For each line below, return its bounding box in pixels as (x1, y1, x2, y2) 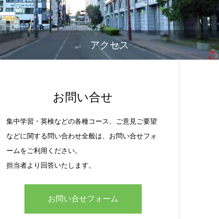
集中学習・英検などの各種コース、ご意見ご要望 (6, 118, 157, 125)
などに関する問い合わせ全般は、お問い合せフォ (6, 132, 157, 140)
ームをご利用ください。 (6, 147, 82, 154)
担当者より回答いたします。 (6, 162, 95, 169)
